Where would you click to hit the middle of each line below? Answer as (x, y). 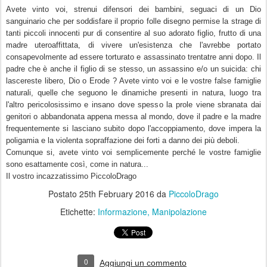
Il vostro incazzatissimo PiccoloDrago (72, 176)
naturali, (22, 93)
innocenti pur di (77, 33)
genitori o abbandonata (45, 117)
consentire (125, 33)
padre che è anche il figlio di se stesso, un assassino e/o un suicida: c (131, 69)
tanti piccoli (26, 33)
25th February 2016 (117, 194)
